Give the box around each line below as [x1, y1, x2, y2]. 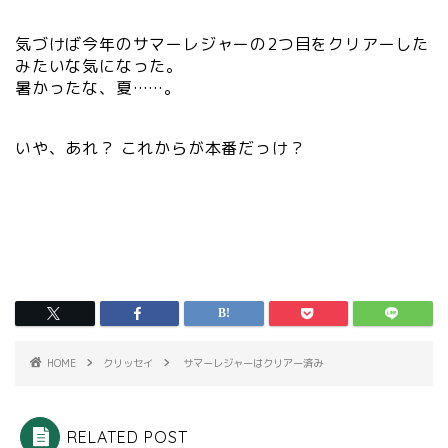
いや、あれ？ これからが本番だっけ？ [15, 137, 306, 160]
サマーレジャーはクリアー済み [183, 356, 323, 371]
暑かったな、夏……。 [15, 76, 182, 99]
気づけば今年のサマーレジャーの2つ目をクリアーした [15, 32, 429, 55]
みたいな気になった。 [15, 54, 183, 77]
